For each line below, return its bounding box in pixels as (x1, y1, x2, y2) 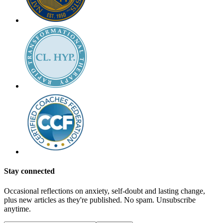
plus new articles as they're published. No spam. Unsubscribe (4, 195, 196, 204)
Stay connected (4, 167, 55, 176)
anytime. (4, 204, 31, 213)
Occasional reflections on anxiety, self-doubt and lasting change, (4, 186, 205, 195)
